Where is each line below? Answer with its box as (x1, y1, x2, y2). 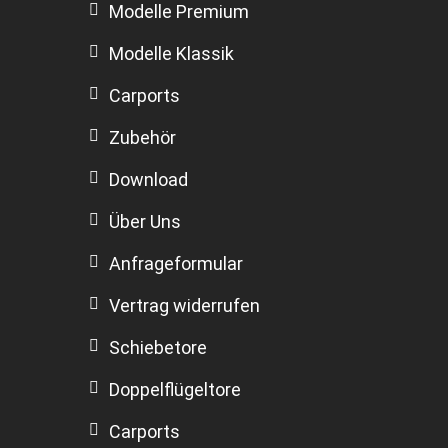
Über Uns (109, 211, 181, 233)
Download (109, 169, 188, 191)
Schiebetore (109, 337, 207, 359)
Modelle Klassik (109, 43, 234, 65)
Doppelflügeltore (109, 379, 241, 401)
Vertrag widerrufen (109, 295, 260, 317)
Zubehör (109, 127, 176, 149)
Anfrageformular (109, 253, 243, 275)
